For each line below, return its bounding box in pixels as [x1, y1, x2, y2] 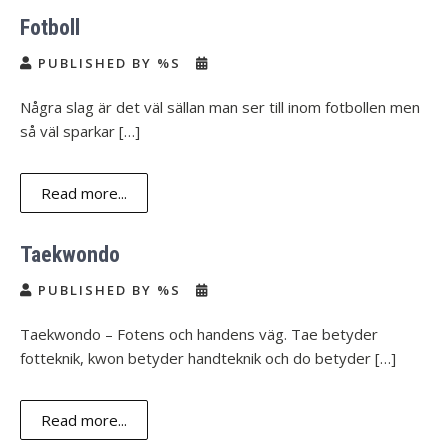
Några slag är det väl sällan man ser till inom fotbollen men [20, 97, 420, 117]
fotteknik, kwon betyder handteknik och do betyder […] [20, 348, 396, 368]
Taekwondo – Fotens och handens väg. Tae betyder [20, 324, 378, 344]
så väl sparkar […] [20, 121, 140, 141]
